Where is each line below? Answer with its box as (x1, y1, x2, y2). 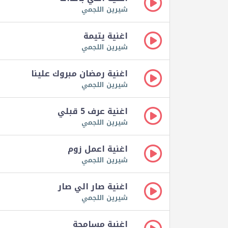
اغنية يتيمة (83, 28, 128, 44)
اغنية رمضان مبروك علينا (31, 66, 128, 82)
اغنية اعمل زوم (68, 141, 128, 157)
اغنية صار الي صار (58, 179, 128, 195)
